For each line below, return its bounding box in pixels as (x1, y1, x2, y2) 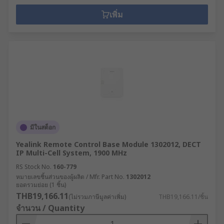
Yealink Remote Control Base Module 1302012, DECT (16, 139, 201, 149)
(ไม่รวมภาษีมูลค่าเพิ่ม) (68, 192, 126, 201)
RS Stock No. (16, 162, 51, 171)
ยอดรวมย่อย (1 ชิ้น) (16, 180, 66, 189)
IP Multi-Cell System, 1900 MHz (16, 148, 127, 157)
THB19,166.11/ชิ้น (158, 192, 208, 201)
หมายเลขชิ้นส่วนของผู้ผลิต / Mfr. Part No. (16, 172, 124, 181)
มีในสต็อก (30, 123, 55, 131)
